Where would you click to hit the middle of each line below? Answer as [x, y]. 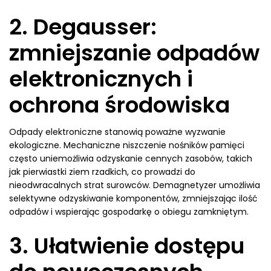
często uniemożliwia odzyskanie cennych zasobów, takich [131, 158]
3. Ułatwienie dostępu [127, 246]
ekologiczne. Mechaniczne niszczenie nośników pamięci [127, 145]
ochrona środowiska [119, 105]
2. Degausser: [83, 27]
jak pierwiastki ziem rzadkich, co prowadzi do [102, 172]
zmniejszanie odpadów [134, 53]
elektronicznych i [101, 79]
